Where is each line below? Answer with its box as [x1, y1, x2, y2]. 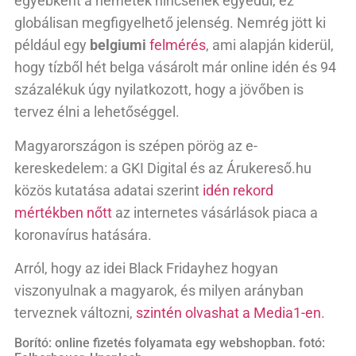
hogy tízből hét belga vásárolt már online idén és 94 [14, 59, 336, 76]
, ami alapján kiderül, [206, 37, 334, 54]
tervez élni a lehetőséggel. [14, 103, 180, 121]
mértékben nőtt [14, 203, 112, 221]
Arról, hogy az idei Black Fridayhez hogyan [14, 260, 278, 277]
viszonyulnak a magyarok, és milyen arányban [14, 282, 304, 300]
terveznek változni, [14, 304, 136, 322]
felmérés [149, 37, 206, 54]
